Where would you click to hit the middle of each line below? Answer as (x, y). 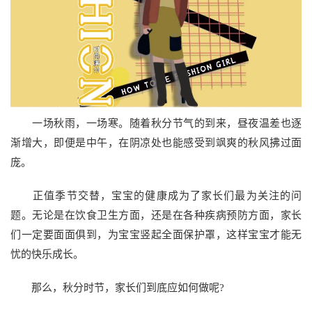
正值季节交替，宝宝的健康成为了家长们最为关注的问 (156, 195)
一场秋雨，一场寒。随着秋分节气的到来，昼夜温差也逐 (156, 123)
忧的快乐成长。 (47, 254)
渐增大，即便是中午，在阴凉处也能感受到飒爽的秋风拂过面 (156, 142)
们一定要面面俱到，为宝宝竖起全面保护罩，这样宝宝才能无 (156, 234)
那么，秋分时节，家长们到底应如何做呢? (117, 287)
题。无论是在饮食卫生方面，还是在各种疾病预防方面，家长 (156, 215)
